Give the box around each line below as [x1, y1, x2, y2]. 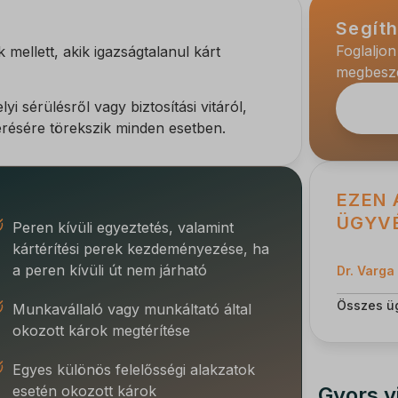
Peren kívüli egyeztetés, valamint [12, 219, 234, 237]
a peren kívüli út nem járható [12, 261, 207, 280]
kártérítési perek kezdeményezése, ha [12, 240, 269, 259]
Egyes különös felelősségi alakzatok [12, 361, 255, 379]
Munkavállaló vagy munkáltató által [12, 300, 251, 319]
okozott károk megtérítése [12, 322, 190, 340]
